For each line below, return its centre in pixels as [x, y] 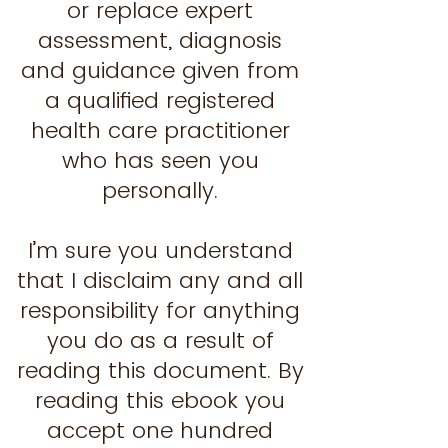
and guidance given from [160, 70]
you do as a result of [160, 340]
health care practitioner [160, 130]
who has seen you [160, 160]
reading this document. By [160, 370]
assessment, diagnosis [160, 40]
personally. [160, 190]
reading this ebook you [160, 400]
